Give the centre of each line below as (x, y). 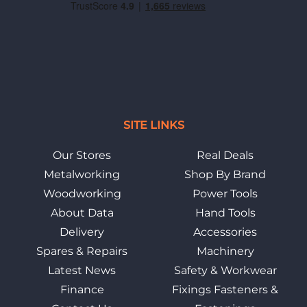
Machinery (225, 251)
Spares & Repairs (82, 251)
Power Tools (225, 194)
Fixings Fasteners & (225, 290)
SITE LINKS (153, 125)
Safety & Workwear (225, 271)
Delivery (82, 232)
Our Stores (82, 156)
